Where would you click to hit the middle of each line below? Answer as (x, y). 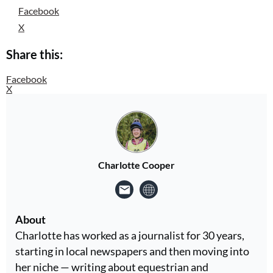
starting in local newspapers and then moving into (132, 251)
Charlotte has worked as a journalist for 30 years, (130, 235)
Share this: (34, 54)
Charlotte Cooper (136, 165)
